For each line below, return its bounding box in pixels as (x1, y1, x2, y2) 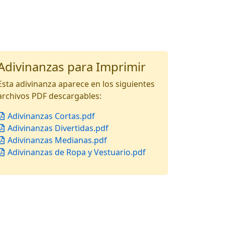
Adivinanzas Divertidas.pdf (6, 123, 108, 134)
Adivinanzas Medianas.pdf (6, 135, 107, 146)
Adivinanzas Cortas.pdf (6, 110, 95, 122)
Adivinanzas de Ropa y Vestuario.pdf (6, 147, 146, 158)
